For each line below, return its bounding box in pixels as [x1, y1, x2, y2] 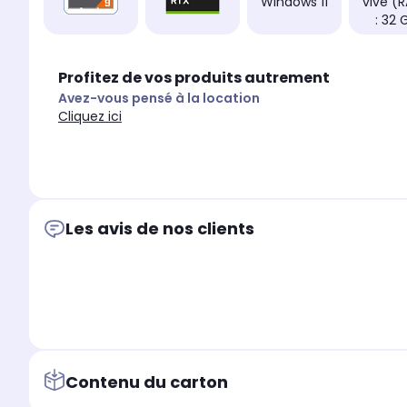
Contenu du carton [65, 370, 228, 393]
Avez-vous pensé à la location [58, 89, 260, 108]
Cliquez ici [58, 107, 122, 126]
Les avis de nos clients [65, 217, 254, 241]
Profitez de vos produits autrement [58, 67, 330, 89]
